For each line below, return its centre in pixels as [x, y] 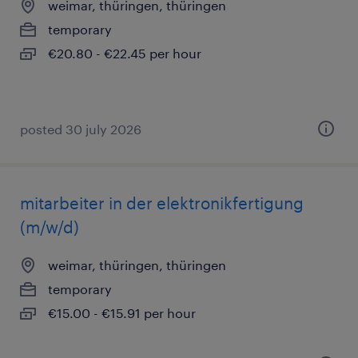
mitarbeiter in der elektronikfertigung [162, 203]
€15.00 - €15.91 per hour [122, 313]
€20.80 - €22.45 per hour [125, 53]
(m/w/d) [50, 227]
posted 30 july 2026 [81, 129]
